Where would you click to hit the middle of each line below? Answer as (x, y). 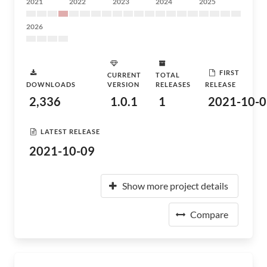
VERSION (123, 84)
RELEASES (173, 84)
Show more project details (175, 186)
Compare (209, 214)
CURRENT (124, 75)
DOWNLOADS (51, 84)
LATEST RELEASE (70, 131)
